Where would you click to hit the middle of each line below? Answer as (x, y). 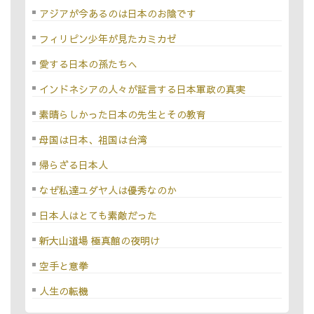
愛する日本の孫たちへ (88, 64)
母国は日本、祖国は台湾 (93, 140)
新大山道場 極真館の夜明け (99, 241)
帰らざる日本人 (73, 165)
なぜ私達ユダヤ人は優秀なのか (108, 190)
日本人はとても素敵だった (98, 216)
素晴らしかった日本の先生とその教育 (122, 115)
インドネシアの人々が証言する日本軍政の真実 (142, 89)
